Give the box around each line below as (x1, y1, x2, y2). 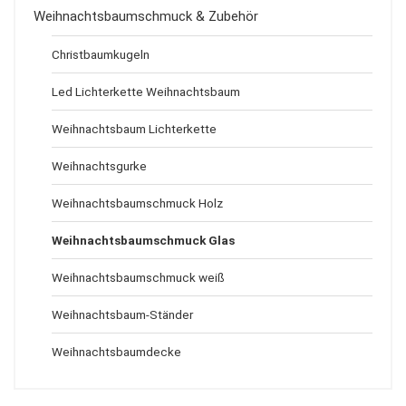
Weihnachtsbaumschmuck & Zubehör (34, 8, 258, 24)
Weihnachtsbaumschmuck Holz (52, 196, 223, 210)
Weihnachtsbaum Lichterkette (52, 121, 217, 136)
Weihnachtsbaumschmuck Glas (52, 233, 235, 247)
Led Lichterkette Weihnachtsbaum (52, 84, 240, 99)
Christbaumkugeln (52, 47, 150, 62)
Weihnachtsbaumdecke (52, 344, 181, 359)
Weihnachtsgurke (52, 159, 147, 173)
